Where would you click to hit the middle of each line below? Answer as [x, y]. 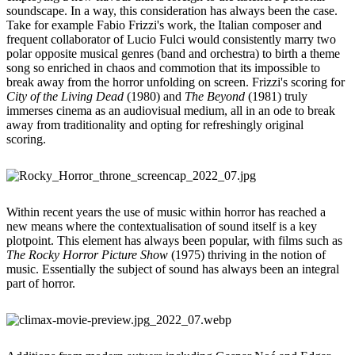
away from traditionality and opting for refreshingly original [155, 124]
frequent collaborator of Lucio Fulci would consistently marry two [171, 39]
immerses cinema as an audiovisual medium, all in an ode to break [171, 110]
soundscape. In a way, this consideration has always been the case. [172, 10]
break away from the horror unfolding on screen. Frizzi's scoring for [176, 82]
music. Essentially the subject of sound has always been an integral [173, 269]
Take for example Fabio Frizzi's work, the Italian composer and [164, 25]
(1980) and [156, 96]
